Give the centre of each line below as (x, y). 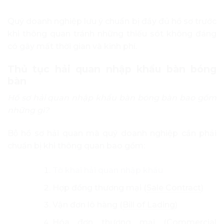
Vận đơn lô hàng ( (87, 205)
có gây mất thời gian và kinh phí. (72, 46)
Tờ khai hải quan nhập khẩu (107, 170)
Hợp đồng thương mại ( (99, 187)
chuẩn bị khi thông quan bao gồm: (76, 145)
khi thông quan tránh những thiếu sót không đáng (112, 33)
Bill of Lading (148, 205)
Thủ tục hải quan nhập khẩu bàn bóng (112, 69)
